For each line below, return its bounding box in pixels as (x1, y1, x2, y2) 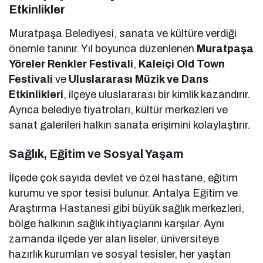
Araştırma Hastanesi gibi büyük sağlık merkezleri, (9, 202, 245, 214)
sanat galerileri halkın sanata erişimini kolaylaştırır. (9, 119, 251, 131)
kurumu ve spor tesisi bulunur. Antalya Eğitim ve (9, 187, 238, 199)
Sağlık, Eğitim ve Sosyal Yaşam (9, 147, 183, 160)
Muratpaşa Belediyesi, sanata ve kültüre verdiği (9, 27, 237, 39)
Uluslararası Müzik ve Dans (69, 73, 209, 85)
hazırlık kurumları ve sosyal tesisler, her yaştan (9, 248, 231, 260)
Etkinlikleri (9, 88, 63, 100)
